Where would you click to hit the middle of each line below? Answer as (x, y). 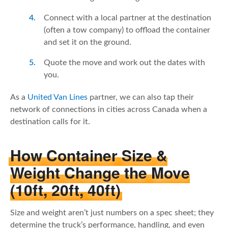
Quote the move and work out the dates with (124, 62)
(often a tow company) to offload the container (127, 30)
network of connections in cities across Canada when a (109, 109)
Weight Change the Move (100, 173)
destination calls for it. (51, 121)
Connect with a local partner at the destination (127, 18)
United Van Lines (58, 97)
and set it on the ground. (88, 42)
